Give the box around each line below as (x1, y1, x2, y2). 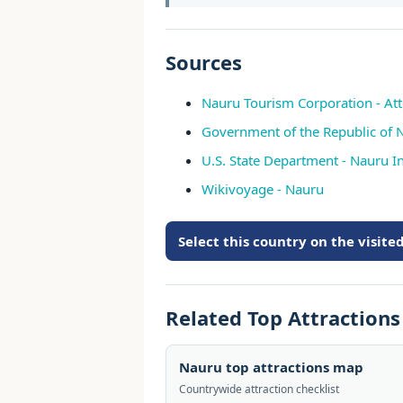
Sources (166, 49, 242, 76)
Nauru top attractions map (179, 358, 363, 376)
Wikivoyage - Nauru (201, 180, 324, 198)
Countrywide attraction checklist (179, 381, 339, 397)
